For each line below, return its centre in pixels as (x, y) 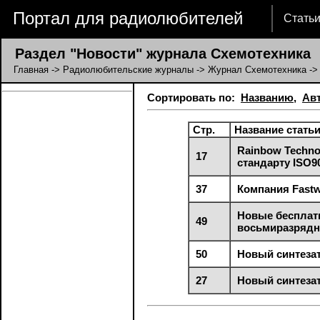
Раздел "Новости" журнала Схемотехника (156, 54)
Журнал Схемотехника (257, 70)
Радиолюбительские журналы (128, 70)
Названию (267, 97)
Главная (31, 70)
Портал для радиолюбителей (128, 18)
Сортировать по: (194, 97)
